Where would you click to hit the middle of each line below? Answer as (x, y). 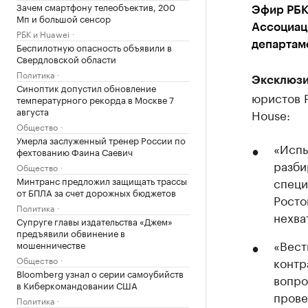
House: (271, 114)
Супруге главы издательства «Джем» (95, 220)
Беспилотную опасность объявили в (94, 46)
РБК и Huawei (43, 33)
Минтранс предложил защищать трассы (102, 180)
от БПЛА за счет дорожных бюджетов (96, 191)
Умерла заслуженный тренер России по (101, 139)
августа (33, 110)
